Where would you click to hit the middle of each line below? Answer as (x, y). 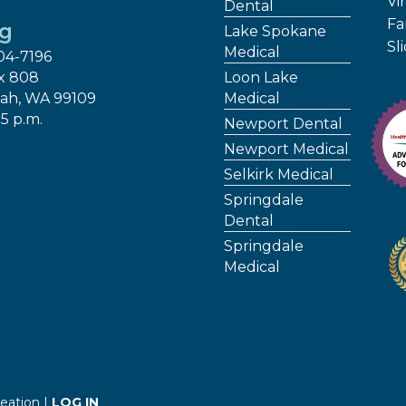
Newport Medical (287, 149)
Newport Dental (284, 123)
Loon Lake (261, 77)
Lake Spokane (275, 31)
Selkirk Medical (279, 174)
